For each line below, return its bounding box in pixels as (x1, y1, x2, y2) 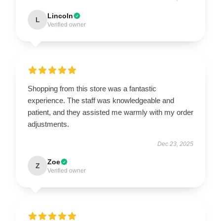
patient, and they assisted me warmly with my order (28, 108, 193, 116)
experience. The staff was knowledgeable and (28, 96, 174, 105)
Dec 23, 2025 (157, 140, 193, 147)
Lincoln (47, 11, 73, 20)
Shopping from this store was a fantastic (28, 84, 156, 93)
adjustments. (28, 119, 69, 128)
